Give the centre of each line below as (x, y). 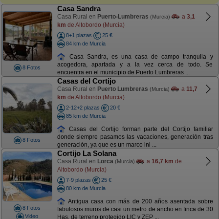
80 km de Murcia (86, 188)
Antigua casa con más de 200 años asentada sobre (139, 201)
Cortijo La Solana (87, 153)
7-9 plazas (78, 180)
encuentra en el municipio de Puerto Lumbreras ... (123, 73)
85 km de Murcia (86, 116)
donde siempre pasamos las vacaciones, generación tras (135, 137)
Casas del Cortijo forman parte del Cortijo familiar (139, 129)
